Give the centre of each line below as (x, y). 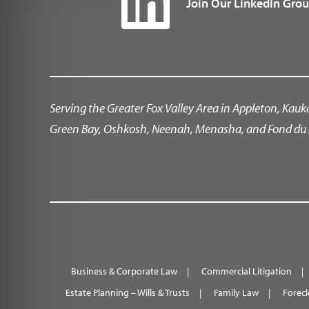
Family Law (236, 293)
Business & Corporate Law (124, 271)
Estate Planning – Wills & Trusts (127, 293)
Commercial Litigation (247, 271)
